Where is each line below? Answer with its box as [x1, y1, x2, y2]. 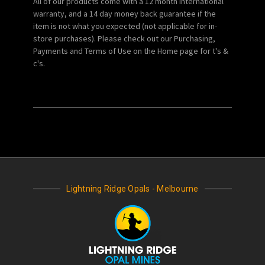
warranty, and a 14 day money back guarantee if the [33, 8, 216, 19]
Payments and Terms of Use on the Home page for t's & [33, 45, 228, 56]
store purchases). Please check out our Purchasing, [33, 33, 215, 44]
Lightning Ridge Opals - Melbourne [66, 183, 199, 193]
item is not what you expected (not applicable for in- [33, 20, 217, 31]
